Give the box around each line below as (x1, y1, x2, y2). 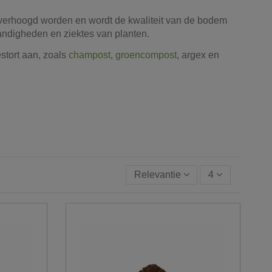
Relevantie (134, 169, 181, 180)
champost (68, 49, 110, 60)
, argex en (176, 49, 219, 60)
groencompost (115, 49, 177, 60)
